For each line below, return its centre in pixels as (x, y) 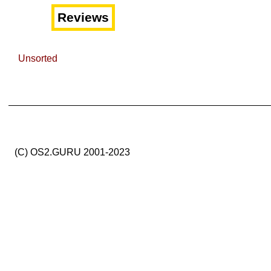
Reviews (83, 18)
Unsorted (38, 58)
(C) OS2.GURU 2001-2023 (72, 152)
